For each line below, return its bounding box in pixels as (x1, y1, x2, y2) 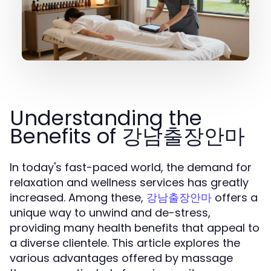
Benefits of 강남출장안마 (10, 122, 245, 151)
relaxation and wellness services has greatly (10, 175, 249, 190)
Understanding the (10, 103, 202, 132)
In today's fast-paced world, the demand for (10, 160, 252, 175)
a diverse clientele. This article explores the (10, 235, 240, 250)
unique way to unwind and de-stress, (10, 205, 211, 220)
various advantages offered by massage (10, 250, 233, 266)
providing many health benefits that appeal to (10, 220, 260, 235)
